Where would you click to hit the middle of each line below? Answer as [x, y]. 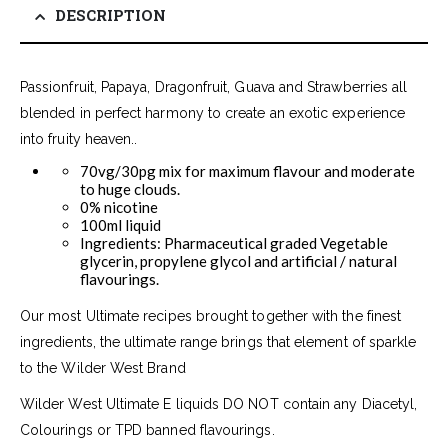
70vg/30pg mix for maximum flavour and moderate [247, 170]
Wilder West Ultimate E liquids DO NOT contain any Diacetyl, [219, 403]
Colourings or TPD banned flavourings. [147, 429]
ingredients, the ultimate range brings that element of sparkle [218, 341]
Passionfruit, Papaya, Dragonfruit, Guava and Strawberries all [214, 86]
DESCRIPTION [110, 16]
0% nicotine [119, 206]
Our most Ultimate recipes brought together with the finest [211, 315]
